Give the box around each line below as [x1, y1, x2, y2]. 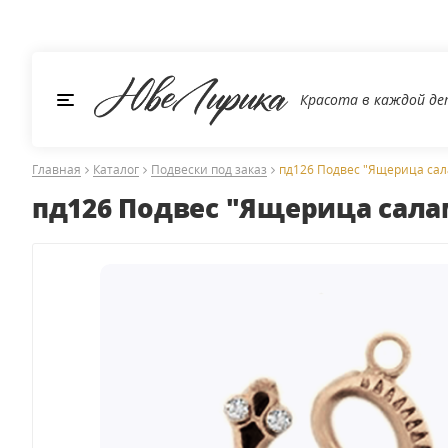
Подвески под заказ [151, 160, 267, 178]
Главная [32, 160, 81, 178]
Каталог [93, 160, 139, 178]
